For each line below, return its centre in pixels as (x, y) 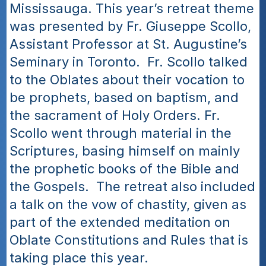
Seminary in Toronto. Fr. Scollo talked (129, 62)
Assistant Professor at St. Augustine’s (129, 44)
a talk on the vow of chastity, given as (128, 204)
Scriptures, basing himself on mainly (125, 151)
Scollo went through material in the (121, 133)
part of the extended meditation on (120, 222)
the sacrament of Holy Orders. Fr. (115, 115)
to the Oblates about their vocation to (127, 80)
